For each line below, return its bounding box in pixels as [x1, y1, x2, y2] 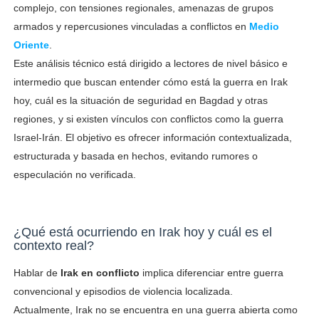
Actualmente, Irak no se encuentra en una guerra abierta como [13, 303, 298, 315]
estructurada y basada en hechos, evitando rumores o [13, 150, 258, 162]
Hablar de [13, 266, 61, 278]
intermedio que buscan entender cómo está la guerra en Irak [13, 75, 288, 88]
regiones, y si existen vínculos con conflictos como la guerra [13, 113, 283, 125]
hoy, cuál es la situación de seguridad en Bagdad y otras [13, 94, 268, 106]
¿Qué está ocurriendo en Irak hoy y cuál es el [13, 224, 272, 239]
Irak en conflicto [60, 266, 140, 278]
